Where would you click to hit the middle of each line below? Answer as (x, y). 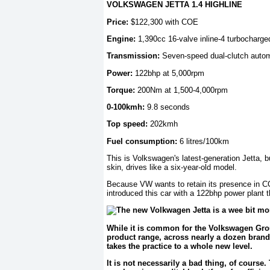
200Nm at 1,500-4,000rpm (181, 90)
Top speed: (127, 124)
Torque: (121, 90)
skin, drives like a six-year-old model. (172, 167)
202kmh (163, 124)
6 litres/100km (203, 141)
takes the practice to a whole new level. (180, 246)
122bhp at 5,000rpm (168, 73)
